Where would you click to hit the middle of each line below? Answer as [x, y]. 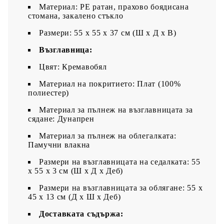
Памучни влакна [59, 144]
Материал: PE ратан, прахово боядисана [114, 6]
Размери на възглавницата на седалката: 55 [120, 161]
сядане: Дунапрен [61, 118]
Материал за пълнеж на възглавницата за [116, 109]
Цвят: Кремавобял [73, 66]
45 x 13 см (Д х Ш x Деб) [74, 196]
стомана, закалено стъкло [76, 15]
